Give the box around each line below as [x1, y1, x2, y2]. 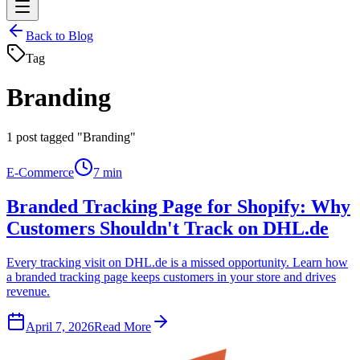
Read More [94, 319, 151, 333]
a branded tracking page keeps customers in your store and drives [6, 269, 336, 284]
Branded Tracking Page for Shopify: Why [6, 195, 350, 217]
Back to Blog [26, 29, 93, 43]
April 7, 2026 [26, 319, 94, 333]
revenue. [6, 284, 50, 298]
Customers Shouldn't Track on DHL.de [6, 217, 329, 239]
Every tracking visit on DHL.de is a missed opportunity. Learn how [6, 255, 348, 269]
